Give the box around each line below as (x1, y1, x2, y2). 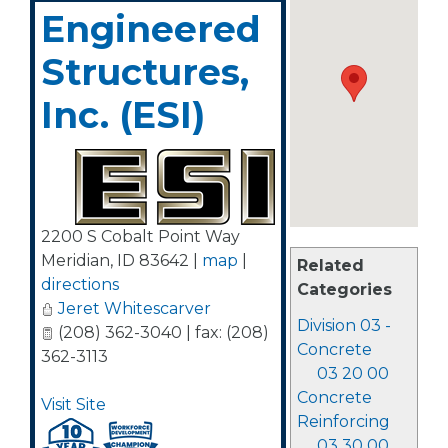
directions (41, 275, 119, 294)
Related (296, 256, 364, 275)
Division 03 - (296, 316, 391, 335)
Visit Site (41, 395, 106, 414)
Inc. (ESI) (41, 93, 205, 137)
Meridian (41, 251, 110, 270)
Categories (296, 280, 392, 299)
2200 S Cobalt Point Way (41, 227, 240, 246)
